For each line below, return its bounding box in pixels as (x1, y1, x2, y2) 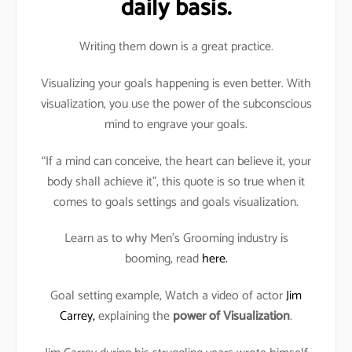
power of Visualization (173, 306, 290, 328)
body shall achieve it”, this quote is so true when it (47, 170, 305, 192)
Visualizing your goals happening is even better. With (41, 72, 311, 94)
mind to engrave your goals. (104, 113, 247, 135)
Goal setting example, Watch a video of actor (50, 285, 286, 307)
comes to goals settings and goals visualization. (53, 191, 299, 213)
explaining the (95, 306, 173, 328)
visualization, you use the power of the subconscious (40, 93, 312, 115)
